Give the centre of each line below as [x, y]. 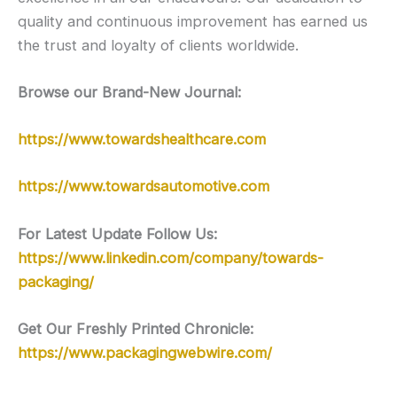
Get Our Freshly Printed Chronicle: [136, 328]
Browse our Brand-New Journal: [129, 92]
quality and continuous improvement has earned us [193, 21]
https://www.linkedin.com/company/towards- [171, 257]
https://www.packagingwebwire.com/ [145, 352]
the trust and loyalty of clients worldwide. [158, 45]
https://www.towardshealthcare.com [142, 140]
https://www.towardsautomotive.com [144, 187]
